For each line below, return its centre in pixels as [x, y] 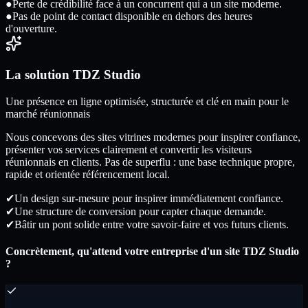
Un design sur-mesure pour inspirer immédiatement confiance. [149, 198]
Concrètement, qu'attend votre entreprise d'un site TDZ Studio [152, 251]
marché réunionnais [48, 113]
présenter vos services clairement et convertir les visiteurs [129, 149]
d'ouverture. [31, 29]
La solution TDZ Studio [73, 74]
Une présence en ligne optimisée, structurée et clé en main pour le [147, 101]
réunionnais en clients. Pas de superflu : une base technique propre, [150, 162]
